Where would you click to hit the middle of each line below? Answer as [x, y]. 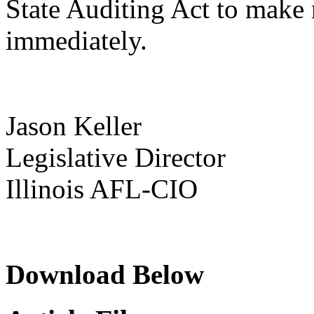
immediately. [76, 41]
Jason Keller [74, 126]
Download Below [105, 275]
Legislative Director [116, 158]
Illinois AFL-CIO [102, 189]
